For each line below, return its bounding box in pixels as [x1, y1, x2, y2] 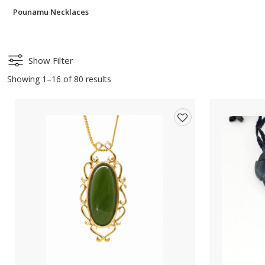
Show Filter [28, 54, 73, 66]
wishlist [174, 164, 210, 177]
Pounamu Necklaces [13, 7, 89, 17]
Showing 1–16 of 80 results [7, 73, 111, 85]
